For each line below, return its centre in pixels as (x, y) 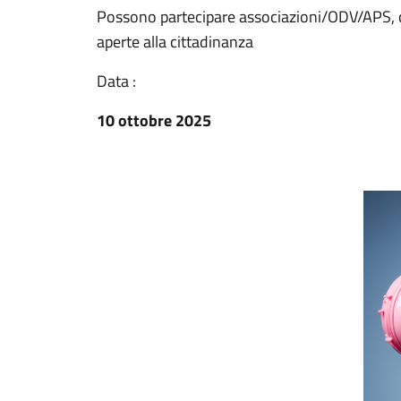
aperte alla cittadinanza (175, 42)
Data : (116, 81)
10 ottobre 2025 (154, 120)
